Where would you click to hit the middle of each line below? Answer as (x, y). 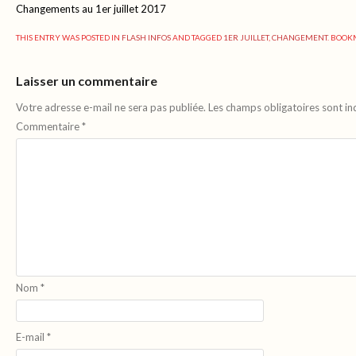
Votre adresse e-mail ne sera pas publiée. (111, 107)
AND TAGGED (197, 37)
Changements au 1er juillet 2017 (91, 8)
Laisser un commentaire (87, 81)
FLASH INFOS (146, 37)
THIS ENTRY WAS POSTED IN (69, 37)
